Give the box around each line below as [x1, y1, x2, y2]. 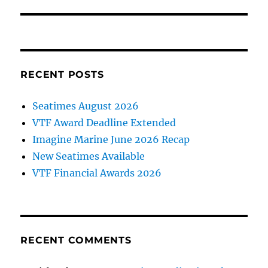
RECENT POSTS [20, 68, 104, 80]
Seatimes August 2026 [32, 99, 139, 112]
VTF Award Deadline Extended [32, 116, 176, 129]
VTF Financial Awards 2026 [32, 166, 162, 179]
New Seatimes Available [32, 150, 145, 162]
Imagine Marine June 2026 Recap [32, 133, 190, 145]
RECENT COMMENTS [20, 234, 132, 246]
